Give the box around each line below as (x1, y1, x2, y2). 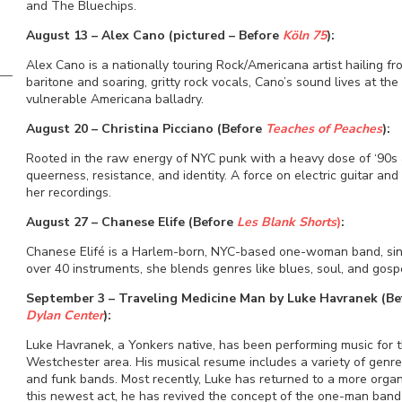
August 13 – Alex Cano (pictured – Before (25, 26, 279, 44)
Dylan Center (25, 306, 103, 324)
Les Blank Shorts (236, 213, 336, 231)
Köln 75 (278, 26, 327, 44)
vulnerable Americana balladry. (25, 90, 204, 108)
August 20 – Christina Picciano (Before (25, 119, 266, 137)
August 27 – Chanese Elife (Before (25, 213, 237, 231)
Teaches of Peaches (265, 119, 382, 137)
